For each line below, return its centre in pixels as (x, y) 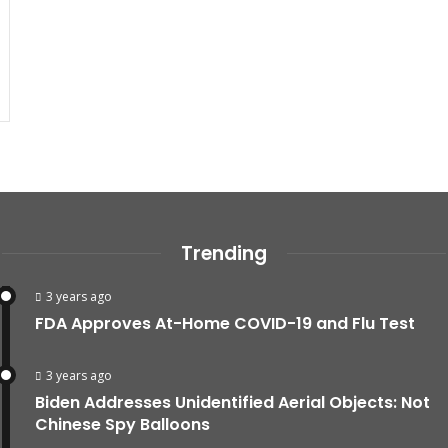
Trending (224, 253)
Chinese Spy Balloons (122, 424)
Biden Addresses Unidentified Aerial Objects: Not (232, 402)
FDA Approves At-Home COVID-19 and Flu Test (225, 323)
